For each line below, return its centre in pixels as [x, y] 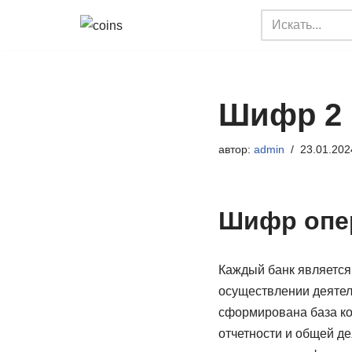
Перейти [37, 44]
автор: [236, 149]
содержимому [52, 86]
